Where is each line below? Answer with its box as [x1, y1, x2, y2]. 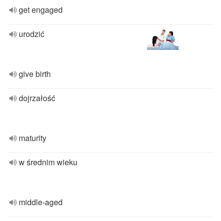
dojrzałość [19, 92, 55, 104]
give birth [19, 68, 51, 79]
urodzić [19, 28, 44, 39]
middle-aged [19, 196, 63, 208]
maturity [19, 132, 46, 144]
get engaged [19, 4, 63, 15]
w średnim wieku [19, 156, 77, 168]
